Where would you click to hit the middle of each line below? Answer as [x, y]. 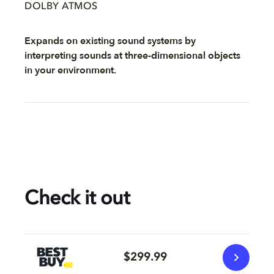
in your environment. [70, 70]
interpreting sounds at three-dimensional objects [132, 56]
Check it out [77, 199]
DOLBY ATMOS [61, 7]
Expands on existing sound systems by [110, 41]
